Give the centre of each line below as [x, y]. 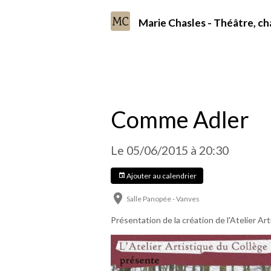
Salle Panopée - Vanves [163, 199]
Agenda [165, 93]
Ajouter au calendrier [161, 176]
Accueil [125, 93]
